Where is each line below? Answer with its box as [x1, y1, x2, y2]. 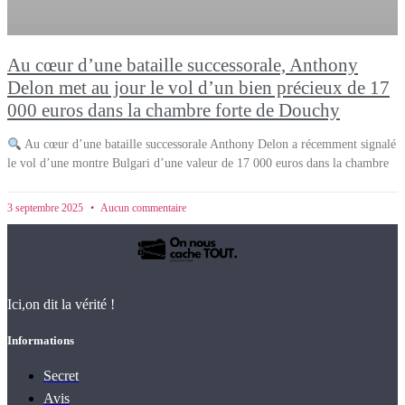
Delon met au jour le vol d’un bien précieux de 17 [7, 77, 390, 99]
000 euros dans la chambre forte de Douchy [7, 99, 340, 122]
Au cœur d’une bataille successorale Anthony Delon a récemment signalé [21, 137, 396, 152]
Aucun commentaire [99, 202, 186, 215]
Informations [7, 333, 74, 347]
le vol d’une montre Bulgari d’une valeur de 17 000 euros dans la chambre [7, 156, 389, 171]
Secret [43, 367, 79, 383]
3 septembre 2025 [7, 202, 86, 215]
